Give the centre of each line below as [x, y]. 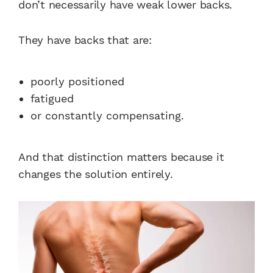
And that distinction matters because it [121, 157]
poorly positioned [77, 81]
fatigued [52, 98]
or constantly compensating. [107, 115]
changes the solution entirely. [96, 174]
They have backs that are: [85, 40]
